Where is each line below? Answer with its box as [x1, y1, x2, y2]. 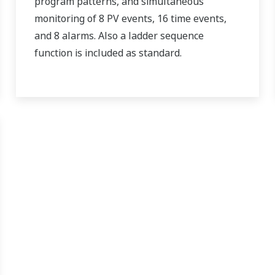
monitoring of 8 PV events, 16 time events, [34, 11, 227, 25]
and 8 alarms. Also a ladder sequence [34, 28, 204, 42]
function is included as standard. [34, 45, 182, 60]
